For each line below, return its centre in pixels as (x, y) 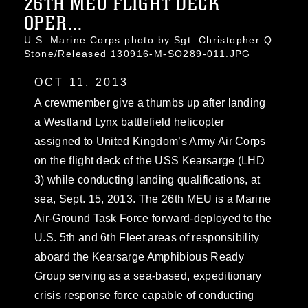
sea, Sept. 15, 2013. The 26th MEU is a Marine (153, 199)
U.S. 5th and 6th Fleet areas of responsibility (147, 238)
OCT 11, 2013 (82, 82)
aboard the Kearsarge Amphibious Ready (139, 257)
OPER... (54, 23)
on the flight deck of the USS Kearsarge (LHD (150, 161)
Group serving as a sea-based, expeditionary (148, 276)
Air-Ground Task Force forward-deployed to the (153, 218)
